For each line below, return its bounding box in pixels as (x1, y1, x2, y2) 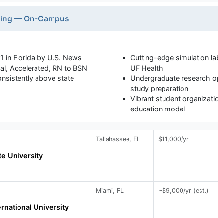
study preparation (130, 84, 188, 92)
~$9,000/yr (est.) (158, 186, 209, 194)
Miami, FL (96, 186, 124, 194)
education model (130, 104, 185, 113)
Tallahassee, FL (96, 135, 141, 143)
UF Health (130, 63, 163, 72)
